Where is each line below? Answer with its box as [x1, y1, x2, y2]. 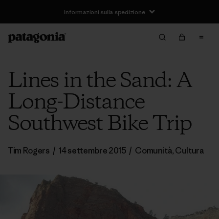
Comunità [135, 145, 172, 156]
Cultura [175, 145, 204, 156]
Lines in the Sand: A [8, 66, 192, 96]
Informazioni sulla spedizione [64, 7, 145, 16]
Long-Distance [8, 88, 144, 117]
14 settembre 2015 [59, 145, 126, 156]
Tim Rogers [8, 145, 51, 156]
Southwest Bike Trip [8, 109, 192, 139]
